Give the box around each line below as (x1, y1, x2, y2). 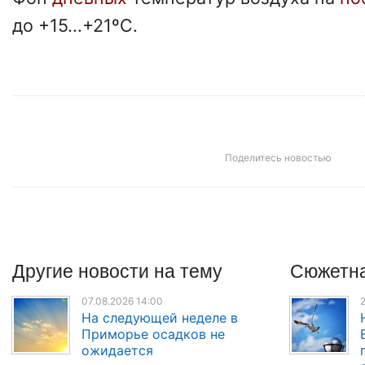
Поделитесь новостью (224, 152, 332, 165)
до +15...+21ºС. (12, 15, 138, 37)
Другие (12, 257, 78, 284)
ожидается (81, 341, 154, 358)
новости (78, 257, 154, 284)
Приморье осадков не (81, 325, 226, 342)
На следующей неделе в (81, 309, 239, 326)
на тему (154, 257, 222, 284)
